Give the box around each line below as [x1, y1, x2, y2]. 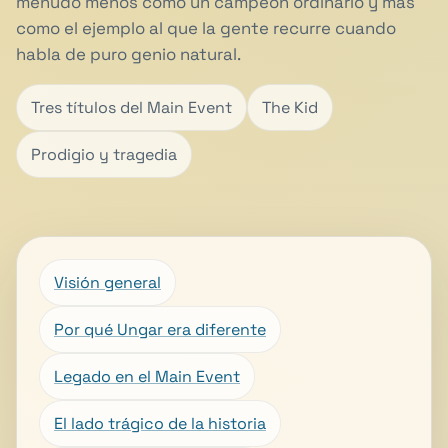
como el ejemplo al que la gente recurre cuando [16, 17, 396, 39]
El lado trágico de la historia [54, 412, 266, 434]
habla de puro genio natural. [16, 43, 241, 65]
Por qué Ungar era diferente [54, 318, 266, 340]
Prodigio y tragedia [31, 143, 177, 165]
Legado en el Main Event [54, 365, 240, 387]
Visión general [54, 271, 161, 293]
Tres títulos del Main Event [31, 96, 232, 118]
